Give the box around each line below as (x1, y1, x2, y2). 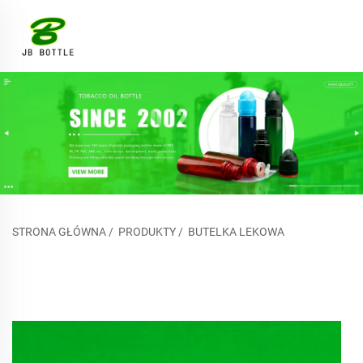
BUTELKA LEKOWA (188, 225, 284, 239)
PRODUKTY (118, 225, 176, 239)
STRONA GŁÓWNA (12, 225, 106, 239)
